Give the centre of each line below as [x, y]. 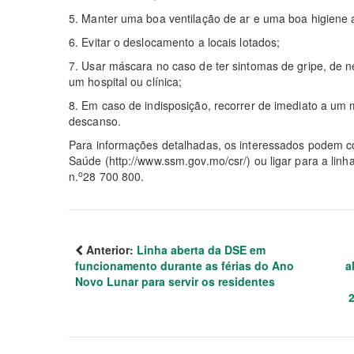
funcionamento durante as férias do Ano [185, 265]
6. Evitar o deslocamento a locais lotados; [175, 42]
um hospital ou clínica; [126, 81]
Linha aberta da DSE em [201, 250]
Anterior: [110, 250]
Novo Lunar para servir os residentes [175, 281]
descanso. [95, 121]
